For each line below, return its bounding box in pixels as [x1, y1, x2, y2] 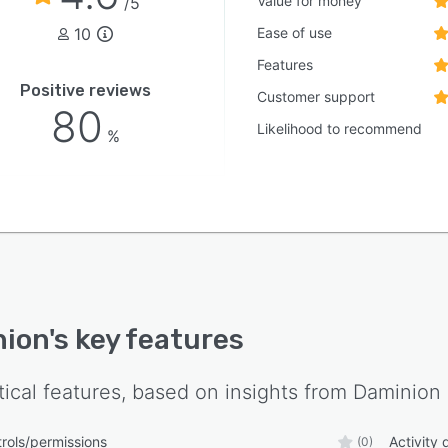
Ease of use [257, 24, 333, 41]
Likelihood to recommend [257, 120, 423, 137]
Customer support [257, 88, 376, 105]
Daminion [353, 380, 441, 404]
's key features [49, 323, 244, 356]
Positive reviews [20, 81, 152, 100]
